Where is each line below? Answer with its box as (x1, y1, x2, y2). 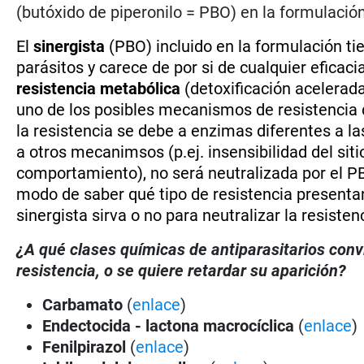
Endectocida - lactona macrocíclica (42, 315, 299, 336)
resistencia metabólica (16, 78, 181, 98)
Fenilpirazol (42, 336, 131, 357)
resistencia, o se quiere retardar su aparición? (16, 260, 347, 280)
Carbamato (42, 294, 123, 314)
